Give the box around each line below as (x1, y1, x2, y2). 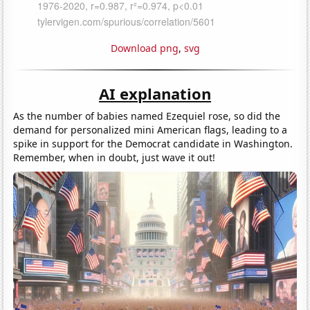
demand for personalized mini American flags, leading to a (13, 122, 288, 136)
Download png (110, 41, 179, 55)
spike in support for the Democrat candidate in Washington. (13, 136, 293, 150)
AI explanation (99, 82, 211, 104)
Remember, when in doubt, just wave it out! (13, 150, 216, 164)
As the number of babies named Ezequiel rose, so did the (13, 109, 281, 122)
